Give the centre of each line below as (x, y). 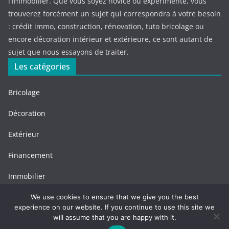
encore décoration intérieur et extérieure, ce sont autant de (110, 39)
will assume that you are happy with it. (114, 217)
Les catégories (42, 67)
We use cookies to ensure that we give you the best (114, 197)
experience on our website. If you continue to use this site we (114, 207)
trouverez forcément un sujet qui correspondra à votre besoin (114, 14)
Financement (31, 155)
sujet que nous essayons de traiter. (68, 52)
